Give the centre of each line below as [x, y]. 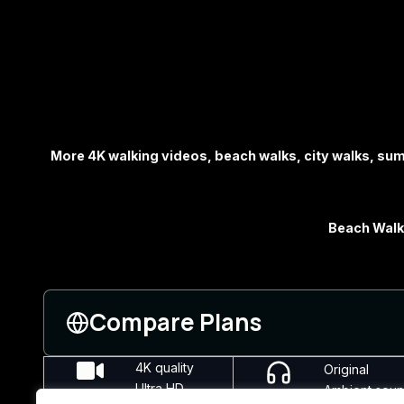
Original [346, 369]
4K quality [165, 367]
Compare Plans [175, 322]
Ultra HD [160, 388]
